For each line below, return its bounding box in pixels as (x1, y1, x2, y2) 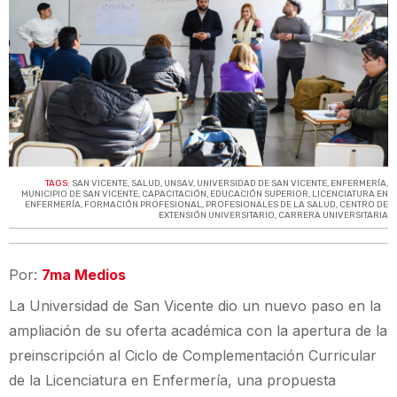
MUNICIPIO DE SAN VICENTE (21, 189, 138, 200)
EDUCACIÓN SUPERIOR (210, 189, 308, 200)
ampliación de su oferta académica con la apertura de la (9, 322, 387, 340)
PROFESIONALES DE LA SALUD (206, 199, 336, 211)
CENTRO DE (339, 199, 388, 211)
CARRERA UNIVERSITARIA (278, 210, 388, 222)
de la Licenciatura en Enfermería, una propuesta (9, 371, 336, 390)
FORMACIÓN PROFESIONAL (84, 199, 202, 211)
